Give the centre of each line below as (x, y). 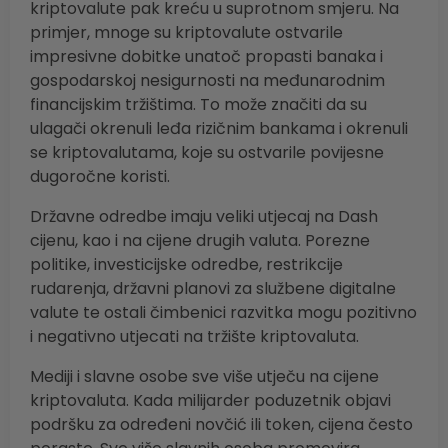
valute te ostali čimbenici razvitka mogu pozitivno (223, 313)
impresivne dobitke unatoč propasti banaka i (206, 57)
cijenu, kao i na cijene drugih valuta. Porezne (200, 241)
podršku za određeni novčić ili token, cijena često (221, 425)
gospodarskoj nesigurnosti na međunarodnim (207, 81)
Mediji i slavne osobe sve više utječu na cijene (204, 377)
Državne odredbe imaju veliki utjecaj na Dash (204, 217)
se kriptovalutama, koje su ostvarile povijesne (207, 153)
